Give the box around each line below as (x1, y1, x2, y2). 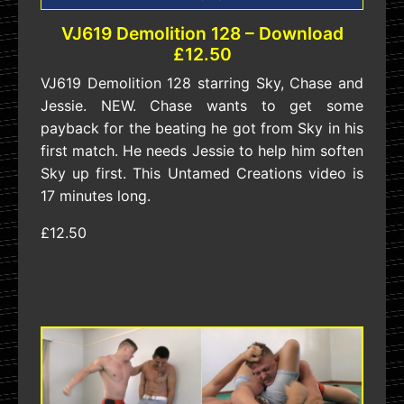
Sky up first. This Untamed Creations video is (41, 164, 363, 183)
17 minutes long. (41, 187, 151, 206)
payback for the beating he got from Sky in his (41, 119, 363, 138)
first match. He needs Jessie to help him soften (41, 142, 363, 161)
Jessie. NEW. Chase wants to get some (41, 96, 363, 115)
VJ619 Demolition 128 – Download (60, 23, 344, 45)
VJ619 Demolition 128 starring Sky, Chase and (41, 74, 363, 93)
